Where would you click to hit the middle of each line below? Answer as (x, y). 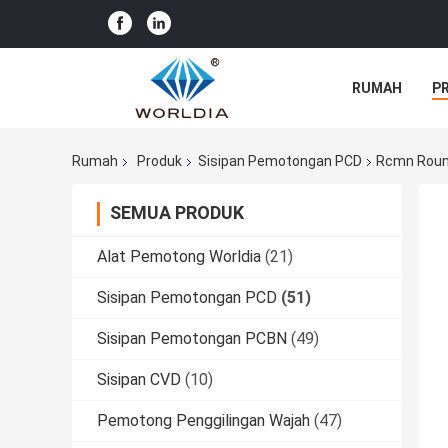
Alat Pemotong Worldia (179, 257)
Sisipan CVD (139, 380)
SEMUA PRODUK (177, 213)
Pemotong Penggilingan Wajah (203, 421)
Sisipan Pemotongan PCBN (192, 339)
